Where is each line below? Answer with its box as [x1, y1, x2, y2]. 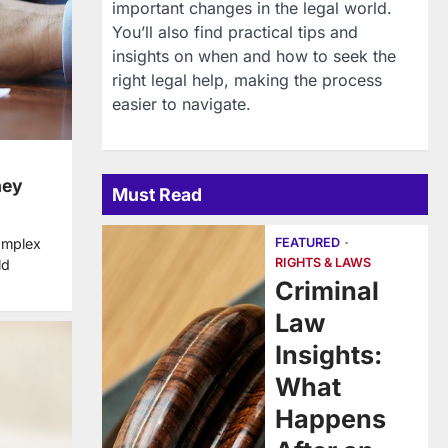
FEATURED [275, 235, 340, 250]
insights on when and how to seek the [112, 46, 396, 66]
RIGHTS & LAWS [275, 255, 371, 270]
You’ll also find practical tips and [112, 22, 358, 42]
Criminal [275, 276, 379, 306]
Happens [275, 404, 386, 434]
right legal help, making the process [112, 70, 382, 90]
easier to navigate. [112, 94, 251, 114]
